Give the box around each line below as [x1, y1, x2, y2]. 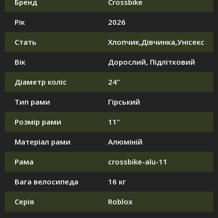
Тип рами [15, 97, 50, 107]
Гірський [108, 97, 140, 107]
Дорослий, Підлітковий [108, 57, 195, 67]
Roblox [108, 197, 132, 207]
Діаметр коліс [15, 77, 67, 87]
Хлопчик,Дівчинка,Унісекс [108, 37, 204, 47]
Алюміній [108, 137, 143, 147]
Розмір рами [15, 117, 61, 127]
